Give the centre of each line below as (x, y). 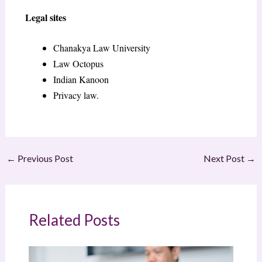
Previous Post (44, 158)
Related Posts (74, 220)
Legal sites (45, 17)
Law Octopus (78, 64)
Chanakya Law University (101, 48)
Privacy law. (76, 95)
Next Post (225, 158)
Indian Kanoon (81, 80)
